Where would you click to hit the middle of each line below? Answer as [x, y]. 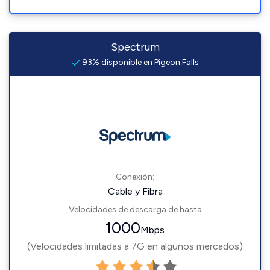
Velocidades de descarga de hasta [135, 210]
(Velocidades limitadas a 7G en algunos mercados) [135, 246]
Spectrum [135, 47]
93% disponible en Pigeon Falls [139, 63]
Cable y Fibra [135, 192]
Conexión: [135, 177]
